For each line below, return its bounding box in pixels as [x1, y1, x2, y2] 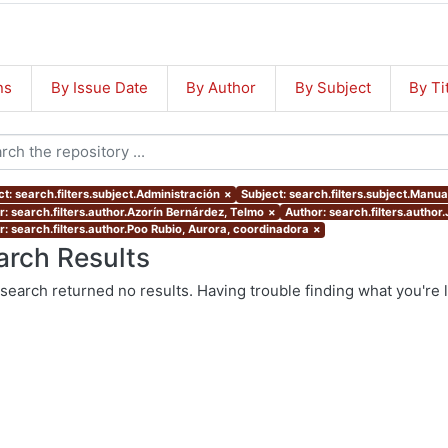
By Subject [294, 78, 371, 98]
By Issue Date [50, 78, 148, 98]
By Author [186, 78, 257, 98]
